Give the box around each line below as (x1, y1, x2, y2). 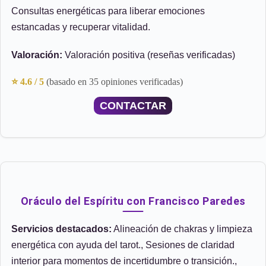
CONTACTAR (100, 100, 166, 112)
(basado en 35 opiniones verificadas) (46, 77, 183, 87)
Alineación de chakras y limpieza (112, 224, 252, 234)
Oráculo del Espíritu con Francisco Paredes (20, 195, 246, 207)
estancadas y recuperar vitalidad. (11, 22, 150, 32)
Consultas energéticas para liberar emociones (11, 6, 205, 16)
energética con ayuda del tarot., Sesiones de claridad (11, 240, 235, 250)
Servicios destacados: (11, 224, 112, 234)
